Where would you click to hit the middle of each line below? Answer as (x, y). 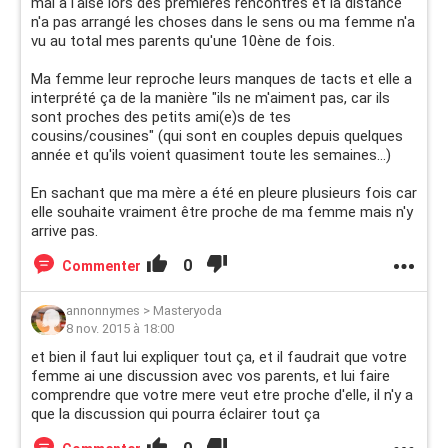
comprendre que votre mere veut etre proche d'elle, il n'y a (222, 395)
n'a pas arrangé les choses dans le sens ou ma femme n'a (223, 22)
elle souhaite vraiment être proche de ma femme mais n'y (222, 212)
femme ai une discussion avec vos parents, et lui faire (210, 376)
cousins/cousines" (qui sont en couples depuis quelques (217, 136)
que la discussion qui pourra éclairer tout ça (175, 414)
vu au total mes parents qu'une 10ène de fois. (183, 41)
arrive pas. (64, 231)
